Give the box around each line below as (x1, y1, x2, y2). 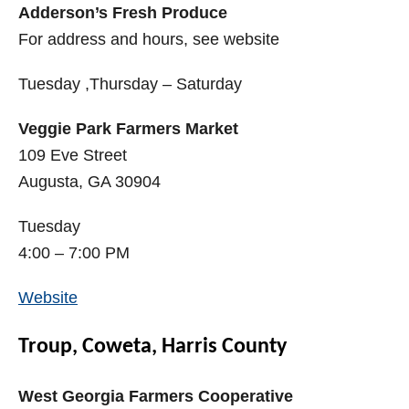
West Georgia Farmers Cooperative (18, 387, 293, 406)
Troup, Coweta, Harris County (18, 336, 287, 359)
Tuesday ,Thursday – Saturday (18, 75, 242, 94)
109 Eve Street (18, 146, 127, 165)
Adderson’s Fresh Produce (18, 4, 227, 23)
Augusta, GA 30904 (18, 173, 161, 192)
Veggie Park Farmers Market (18, 120, 238, 139)
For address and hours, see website (18, 30, 279, 49)
